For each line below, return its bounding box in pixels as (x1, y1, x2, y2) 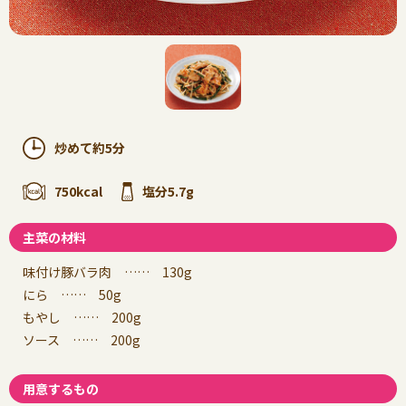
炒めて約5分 (54, 138, 125, 157)
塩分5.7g (142, 181, 194, 200)
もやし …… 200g (23, 307, 141, 326)
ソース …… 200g (23, 330, 140, 349)
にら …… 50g (23, 285, 121, 304)
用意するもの (23, 379, 99, 398)
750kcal (54, 181, 102, 200)
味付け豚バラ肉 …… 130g (23, 262, 192, 281)
